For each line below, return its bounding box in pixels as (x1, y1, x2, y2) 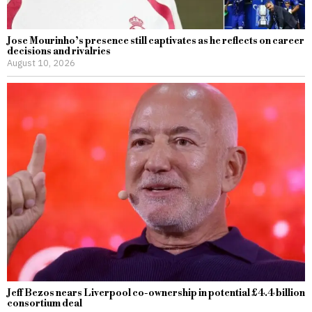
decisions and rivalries (7, 45, 111, 58)
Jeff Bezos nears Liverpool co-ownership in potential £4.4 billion (7, 287, 305, 300)
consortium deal (7, 297, 82, 311)
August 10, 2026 (7, 56, 75, 68)
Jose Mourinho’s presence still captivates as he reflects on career (7, 34, 304, 47)
